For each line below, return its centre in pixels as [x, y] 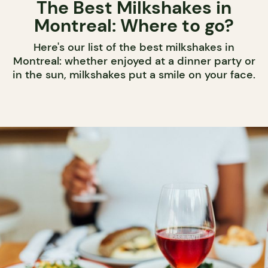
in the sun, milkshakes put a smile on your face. [134, 75]
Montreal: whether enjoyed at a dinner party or [134, 61]
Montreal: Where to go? [134, 26]
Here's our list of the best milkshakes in [134, 48]
